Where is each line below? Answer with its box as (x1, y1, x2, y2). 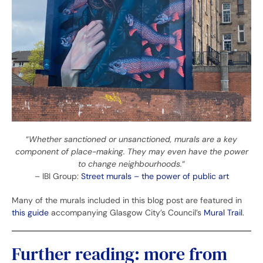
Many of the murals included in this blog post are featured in (12, 194, 242, 205)
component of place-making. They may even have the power (15, 146, 248, 157)
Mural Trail (204, 207, 242, 218)
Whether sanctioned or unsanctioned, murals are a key (29, 133, 237, 144)
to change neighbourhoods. (78, 158, 182, 169)
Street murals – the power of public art (80, 170, 229, 181)
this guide (12, 207, 49, 218)
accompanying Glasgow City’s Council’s (49, 207, 204, 218)
